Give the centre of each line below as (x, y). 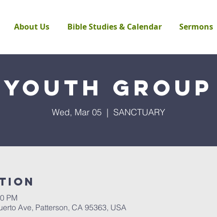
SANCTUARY (139, 112)
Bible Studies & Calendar (115, 27)
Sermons (196, 27)
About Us (32, 27)
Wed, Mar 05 (77, 112)
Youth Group (108, 87)
